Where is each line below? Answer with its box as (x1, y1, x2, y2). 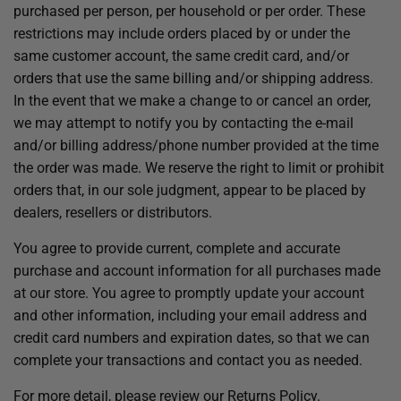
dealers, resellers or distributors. (13, 204, 212, 221)
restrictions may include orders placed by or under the (13, 25, 350, 42)
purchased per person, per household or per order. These (13, 3, 365, 20)
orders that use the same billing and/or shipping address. (13, 70, 373, 87)
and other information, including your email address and (13, 307, 367, 324)
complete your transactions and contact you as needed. (13, 352, 363, 369)
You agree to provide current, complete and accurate (13, 240, 340, 257)
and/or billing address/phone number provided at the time (13, 137, 379, 154)
